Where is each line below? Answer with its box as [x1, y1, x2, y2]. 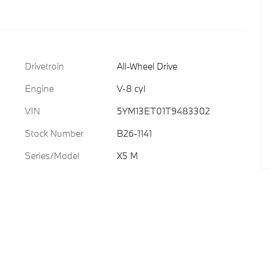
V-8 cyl [116, 82, 145, 94]
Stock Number [25, 127, 83, 139]
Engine [25, 82, 54, 94]
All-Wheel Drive [116, 60, 178, 72]
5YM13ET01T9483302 [116, 105, 210, 117]
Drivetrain [25, 60, 64, 72]
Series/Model [25, 149, 79, 162]
